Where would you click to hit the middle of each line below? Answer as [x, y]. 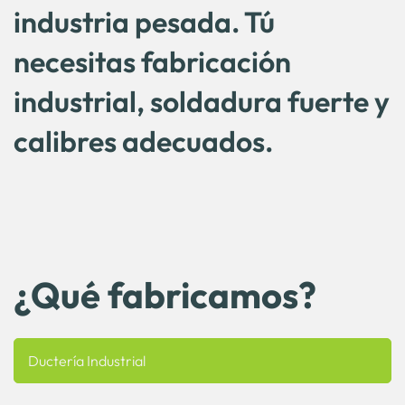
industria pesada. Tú [144, 22]
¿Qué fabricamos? [165, 295]
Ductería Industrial [87, 361]
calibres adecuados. [143, 141]
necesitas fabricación [152, 61]
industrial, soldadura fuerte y [202, 101]
